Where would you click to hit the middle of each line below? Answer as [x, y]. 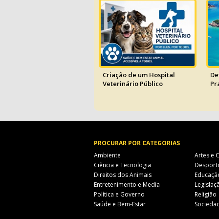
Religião [206, 194]
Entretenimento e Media [127, 185]
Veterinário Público [133, 84]
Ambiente [107, 155]
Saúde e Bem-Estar [120, 204]
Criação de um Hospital [139, 75]
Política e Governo [119, 194]
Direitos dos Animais [123, 175]
